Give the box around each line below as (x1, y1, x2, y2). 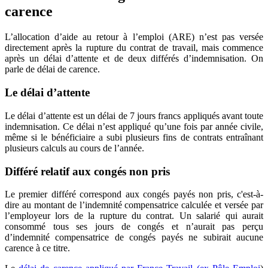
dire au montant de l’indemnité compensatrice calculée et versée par (5, 200, 263, 211)
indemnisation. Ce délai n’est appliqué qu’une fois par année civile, (5, 121, 263, 132)
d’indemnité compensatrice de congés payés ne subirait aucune (5, 232, 263, 243)
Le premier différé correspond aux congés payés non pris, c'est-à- (5, 189, 263, 200)
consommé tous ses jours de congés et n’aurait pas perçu (5, 221, 263, 232)
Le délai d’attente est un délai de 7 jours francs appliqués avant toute (5, 110, 263, 121)
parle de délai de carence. (5, 64, 100, 75)
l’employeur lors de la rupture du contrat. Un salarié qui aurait (5, 211, 263, 221)
